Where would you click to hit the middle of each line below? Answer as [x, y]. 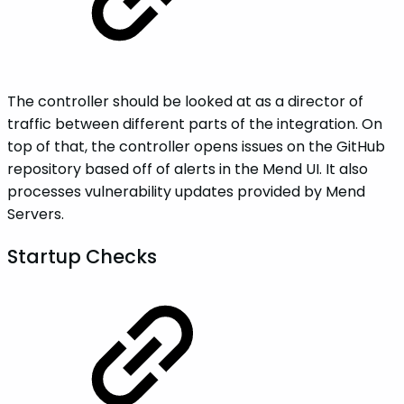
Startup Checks [82, 257]
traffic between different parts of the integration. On [195, 124]
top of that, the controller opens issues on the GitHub [196, 147]
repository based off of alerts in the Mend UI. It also [188, 170]
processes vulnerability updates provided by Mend [186, 192]
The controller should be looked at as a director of [185, 102]
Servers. [36, 215]
